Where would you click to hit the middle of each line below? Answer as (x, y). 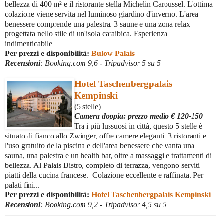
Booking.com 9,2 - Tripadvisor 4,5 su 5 (105, 205)
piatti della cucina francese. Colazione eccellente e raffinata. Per (104, 175)
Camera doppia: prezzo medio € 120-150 (138, 116)
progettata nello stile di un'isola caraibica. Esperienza (86, 34)
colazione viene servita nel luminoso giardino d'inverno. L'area (102, 14)
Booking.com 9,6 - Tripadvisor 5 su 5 (102, 63)
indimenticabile (28, 44)
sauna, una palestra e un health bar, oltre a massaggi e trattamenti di (108, 156)
